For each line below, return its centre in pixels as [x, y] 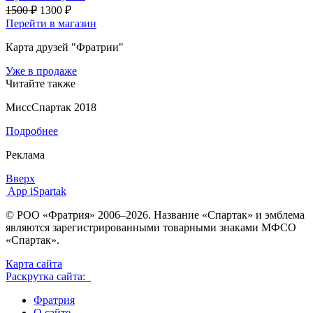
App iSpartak [37, 191]
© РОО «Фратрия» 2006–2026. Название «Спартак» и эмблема [155, 214]
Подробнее [32, 131]
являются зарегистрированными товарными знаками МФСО [151, 227]
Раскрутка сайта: [48, 276]
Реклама [25, 154]
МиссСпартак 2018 [51, 107]
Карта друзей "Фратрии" [65, 47]
